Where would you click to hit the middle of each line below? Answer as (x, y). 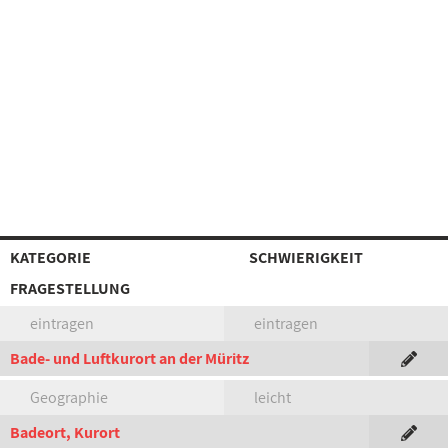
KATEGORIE (50, 257)
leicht (272, 397)
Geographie (69, 397)
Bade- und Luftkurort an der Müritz (129, 358)
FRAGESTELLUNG (70, 288)
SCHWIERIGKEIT (306, 257)
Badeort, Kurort (65, 432)
